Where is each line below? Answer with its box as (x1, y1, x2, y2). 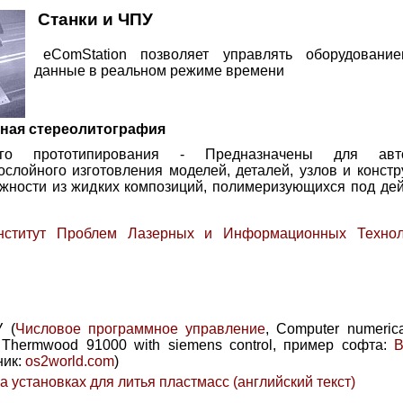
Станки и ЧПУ (38, 10, 153, 30)
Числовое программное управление (14, 321, 265, 337)
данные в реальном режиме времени (34, 63, 284, 79)
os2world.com (25, 354, 114, 370)
